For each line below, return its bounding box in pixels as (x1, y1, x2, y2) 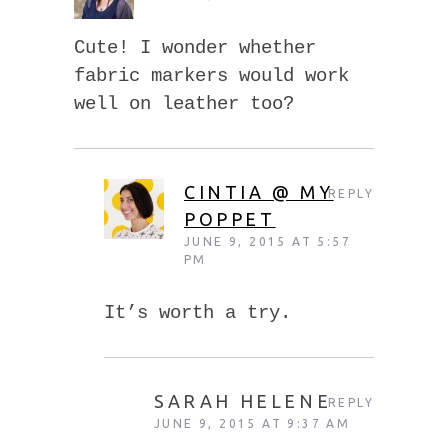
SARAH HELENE (154, 390, 332, 411)
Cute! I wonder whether (74, 36, 316, 59)
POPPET (184, 208, 276, 229)
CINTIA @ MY (184, 181, 334, 202)
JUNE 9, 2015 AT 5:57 (184, 234, 351, 248)
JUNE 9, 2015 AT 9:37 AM (154, 416, 351, 430)
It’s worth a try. (104, 301, 291, 324)
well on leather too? (74, 92, 294, 115)
